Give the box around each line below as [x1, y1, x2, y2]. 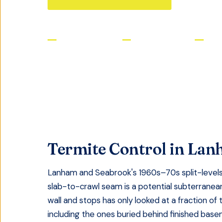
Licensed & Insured [56, 35, 122, 45]
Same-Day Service [131, 35, 195, 45]
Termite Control [48, 139, 166, 159]
